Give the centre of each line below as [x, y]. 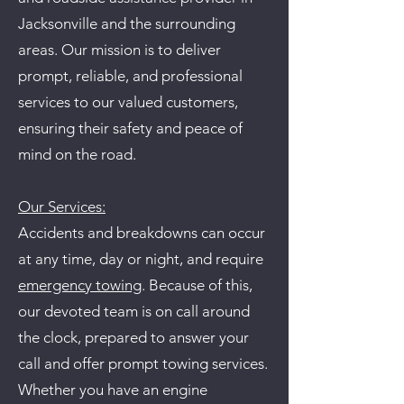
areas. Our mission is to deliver [119, 50]
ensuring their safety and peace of [130, 128]
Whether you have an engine [113, 390]
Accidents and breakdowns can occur [142, 233]
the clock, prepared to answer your [133, 337]
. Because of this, [197, 285]
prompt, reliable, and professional [130, 76]
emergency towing [80, 285]
